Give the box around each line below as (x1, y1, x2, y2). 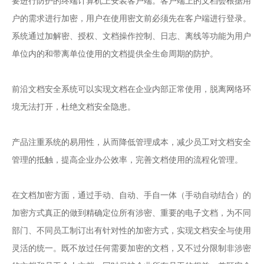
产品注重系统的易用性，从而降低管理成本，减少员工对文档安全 (12, 137, 251, 147)
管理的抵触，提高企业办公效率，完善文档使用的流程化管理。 (12, 155, 243, 164)
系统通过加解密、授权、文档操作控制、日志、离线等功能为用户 (12, 31, 251, 41)
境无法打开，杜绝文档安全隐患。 (12, 102, 136, 111)
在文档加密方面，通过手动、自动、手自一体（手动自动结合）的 (12, 190, 251, 200)
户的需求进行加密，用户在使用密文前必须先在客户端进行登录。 (12, 14, 251, 23)
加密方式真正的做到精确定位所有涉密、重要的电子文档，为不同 (12, 208, 251, 217)
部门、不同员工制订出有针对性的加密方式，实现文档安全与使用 (12, 226, 251, 235)
